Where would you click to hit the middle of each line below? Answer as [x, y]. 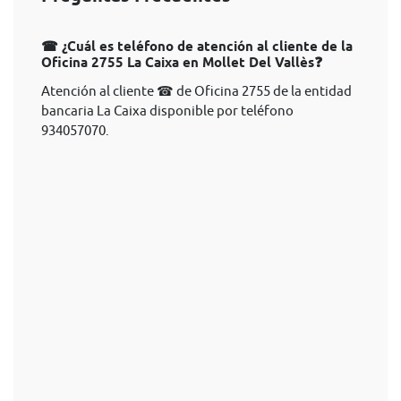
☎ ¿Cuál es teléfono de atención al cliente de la [197, 47]
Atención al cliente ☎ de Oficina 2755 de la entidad [196, 91]
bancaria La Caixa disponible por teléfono [167, 111]
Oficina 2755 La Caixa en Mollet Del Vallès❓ [182, 63]
